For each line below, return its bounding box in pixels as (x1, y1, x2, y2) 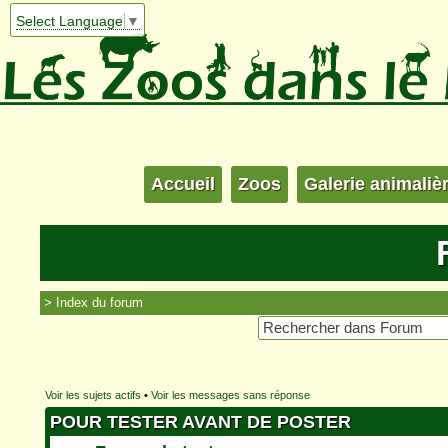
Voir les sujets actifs (45, 389, 141, 402)
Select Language (15, 13, 123, 30)
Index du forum (56, 294, 143, 310)
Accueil (151, 173, 215, 194)
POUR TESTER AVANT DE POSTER (50, 412, 351, 433)
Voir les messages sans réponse (151, 389, 310, 402)
